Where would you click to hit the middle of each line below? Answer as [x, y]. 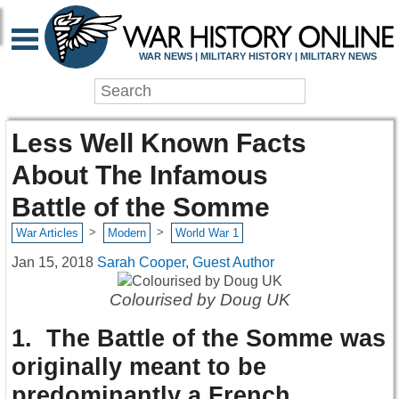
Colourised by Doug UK [199, 299]
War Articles [47, 233]
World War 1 [207, 233]
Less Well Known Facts [159, 143]
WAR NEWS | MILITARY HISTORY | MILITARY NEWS [257, 56]
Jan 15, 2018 [53, 262]
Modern [126, 233]
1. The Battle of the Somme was [199, 338]
